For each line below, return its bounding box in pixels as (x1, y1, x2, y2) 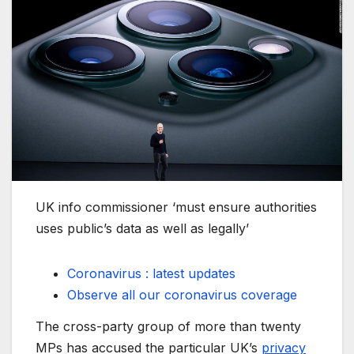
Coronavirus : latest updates (67, 265, 235, 281)
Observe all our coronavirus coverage (67, 286, 297, 303)
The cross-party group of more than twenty (36, 318, 301, 334)
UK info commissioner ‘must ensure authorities (36, 198, 317, 215)
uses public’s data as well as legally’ (36, 220, 249, 236)
